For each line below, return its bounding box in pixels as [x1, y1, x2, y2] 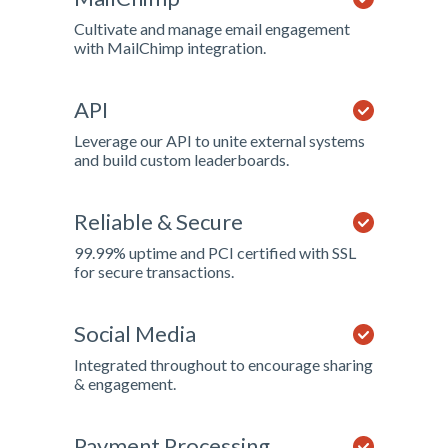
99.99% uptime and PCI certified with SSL [74, 243, 356, 262]
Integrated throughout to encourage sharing [74, 355, 373, 374]
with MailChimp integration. [74, 38, 266, 57]
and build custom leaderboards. [74, 150, 289, 169]
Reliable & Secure [74, 208, 243, 235]
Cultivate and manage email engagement [74, 19, 350, 38]
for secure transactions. [74, 262, 234, 281]
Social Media [74, 320, 196, 347]
